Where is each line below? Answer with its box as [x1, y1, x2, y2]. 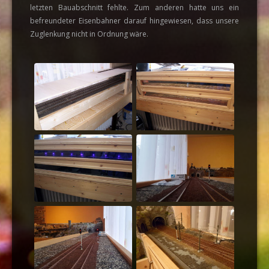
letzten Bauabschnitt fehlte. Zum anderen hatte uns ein [30, 2, 239, 13]
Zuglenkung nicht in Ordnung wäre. [30, 29, 148, 39]
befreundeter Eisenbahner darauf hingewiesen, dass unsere [30, 16, 239, 26]
